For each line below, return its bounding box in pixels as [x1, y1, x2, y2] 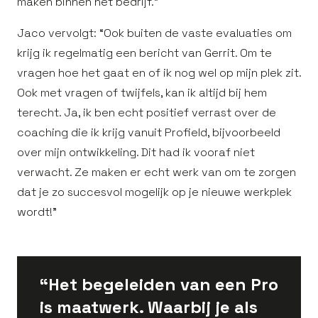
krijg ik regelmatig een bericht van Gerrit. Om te [17, 45, 272, 60]
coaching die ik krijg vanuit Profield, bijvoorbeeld [17, 125, 280, 140]
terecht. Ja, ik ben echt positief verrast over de [17, 105, 276, 120]
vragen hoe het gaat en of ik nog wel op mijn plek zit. [17, 65, 301, 80]
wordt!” [17, 204, 57, 219]
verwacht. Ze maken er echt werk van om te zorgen [17, 165, 296, 180]
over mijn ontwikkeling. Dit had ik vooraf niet [17, 145, 255, 160]
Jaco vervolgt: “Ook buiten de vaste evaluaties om [17, 26, 292, 40]
